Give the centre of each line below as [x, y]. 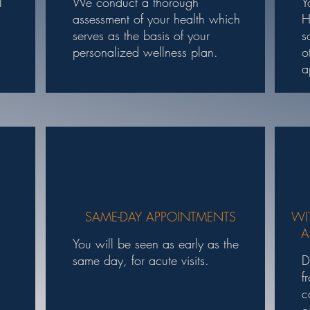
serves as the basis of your [141, 35]
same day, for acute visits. [140, 260]
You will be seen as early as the [155, 244]
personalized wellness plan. [145, 52]
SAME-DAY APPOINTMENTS [161, 217]
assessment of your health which [156, 19]
